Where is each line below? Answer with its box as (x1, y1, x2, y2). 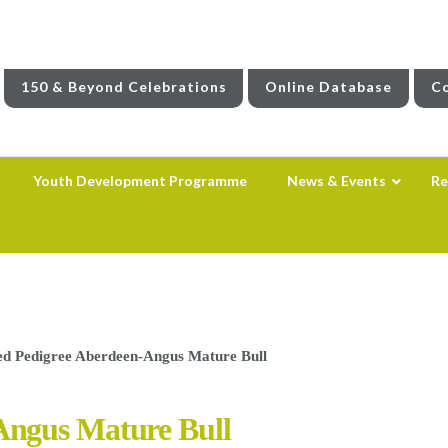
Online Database (265, 77, 393, 95)
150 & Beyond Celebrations (20, 77, 227, 95)
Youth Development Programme (32, 171, 247, 189)
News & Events (286, 171, 386, 189)
